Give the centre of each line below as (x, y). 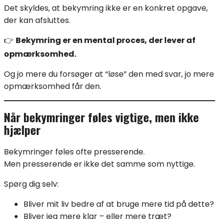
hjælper (22, 130)
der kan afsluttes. (37, 20)
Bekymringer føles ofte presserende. (74, 152)
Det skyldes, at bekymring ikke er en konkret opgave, (106, 8)
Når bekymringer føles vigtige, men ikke (101, 117)
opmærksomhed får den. (53, 86)
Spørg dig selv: (31, 184)
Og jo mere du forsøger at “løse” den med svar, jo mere (109, 74)
